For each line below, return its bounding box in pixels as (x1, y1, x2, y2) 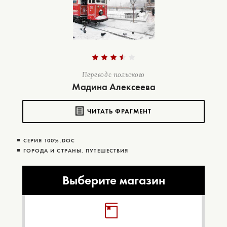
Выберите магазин (62, 172, 165, 189)
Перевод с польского (82, 71, 145, 80)
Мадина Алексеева (72, 81, 156, 94)
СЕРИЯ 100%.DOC (23, 137, 75, 144)
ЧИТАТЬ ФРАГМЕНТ (87, 107, 152, 116)
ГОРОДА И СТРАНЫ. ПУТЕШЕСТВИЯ (23, 147, 129, 155)
